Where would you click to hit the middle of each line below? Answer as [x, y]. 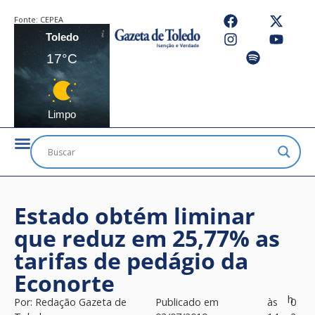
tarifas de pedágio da [131, 261]
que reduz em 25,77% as [147, 238]
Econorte [64, 283]
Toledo [62, 37]
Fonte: [27, 19]
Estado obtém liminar [135, 216]
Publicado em [187, 302]
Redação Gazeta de [81, 302]
